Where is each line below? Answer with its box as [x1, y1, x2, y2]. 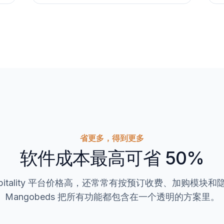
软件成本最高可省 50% [19, 147, 204, 169]
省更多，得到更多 [80, 133, 144, 143]
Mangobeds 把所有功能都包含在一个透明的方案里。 [4, 191, 219, 202]
